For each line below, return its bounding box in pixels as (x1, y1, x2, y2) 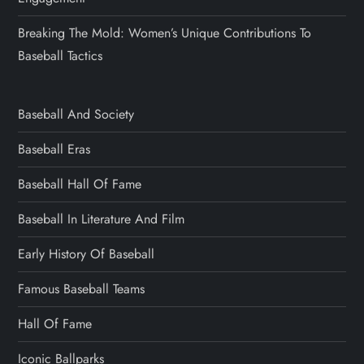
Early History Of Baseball (18, 244, 155, 263)
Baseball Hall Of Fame (18, 174, 142, 193)
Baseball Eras (18, 139, 91, 158)
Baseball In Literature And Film (18, 209, 185, 228)
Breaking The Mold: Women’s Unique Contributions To (18, 23, 312, 42)
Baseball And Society (18, 104, 135, 123)
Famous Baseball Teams (18, 279, 145, 298)
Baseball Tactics (18, 45, 103, 65)
